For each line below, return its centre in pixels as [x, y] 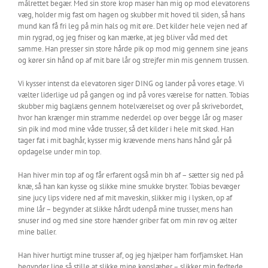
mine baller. [37, 232]
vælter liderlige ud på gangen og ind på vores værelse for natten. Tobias [133, 95]
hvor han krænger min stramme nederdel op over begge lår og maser [130, 118]
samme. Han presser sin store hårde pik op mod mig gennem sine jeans [133, 49]
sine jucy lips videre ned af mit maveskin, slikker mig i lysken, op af [125, 198]
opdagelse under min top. [60, 152]
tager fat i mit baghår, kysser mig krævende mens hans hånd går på [125, 140]
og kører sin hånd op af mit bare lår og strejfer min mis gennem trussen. [133, 60]
